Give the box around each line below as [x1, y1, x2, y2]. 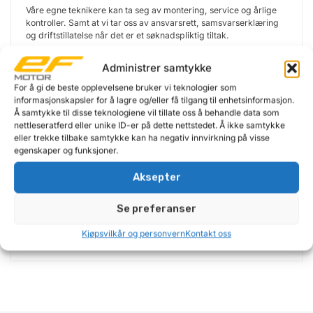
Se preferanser [117, 202, 196, 215]
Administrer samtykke [101, 61, 212, 75]
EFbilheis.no [69, 54, 117, 65]
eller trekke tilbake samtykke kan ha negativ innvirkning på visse [14, 132, 270, 143]
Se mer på [26, 54, 69, 65]
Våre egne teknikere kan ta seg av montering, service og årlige [26, 4, 277, 15]
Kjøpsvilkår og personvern [82, 228, 185, 239]
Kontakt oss [185, 228, 231, 239]
